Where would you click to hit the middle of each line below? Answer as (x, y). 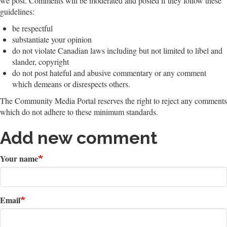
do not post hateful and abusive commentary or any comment (109, 73)
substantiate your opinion (52, 40)
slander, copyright (41, 62)
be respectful (32, 28)
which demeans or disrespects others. (71, 84)
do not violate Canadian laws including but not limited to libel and (117, 51)
